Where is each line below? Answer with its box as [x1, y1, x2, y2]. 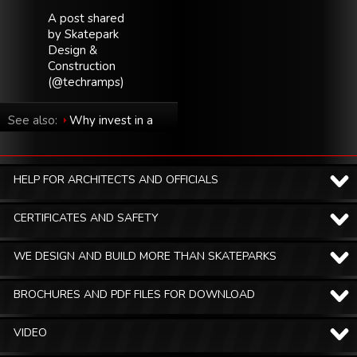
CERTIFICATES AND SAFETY [14, 210, 159, 226]
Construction [48, 57, 116, 74]
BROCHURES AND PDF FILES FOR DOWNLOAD [14, 286, 255, 302]
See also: [8, 112, 61, 128]
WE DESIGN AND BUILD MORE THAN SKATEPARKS [14, 248, 277, 264]
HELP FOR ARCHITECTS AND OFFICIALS [14, 171, 218, 187]
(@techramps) [48, 73, 124, 90]
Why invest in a [69, 112, 153, 128]
